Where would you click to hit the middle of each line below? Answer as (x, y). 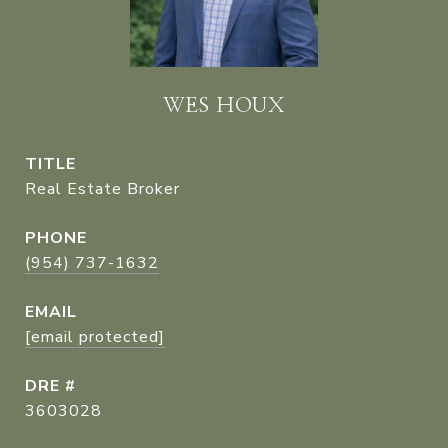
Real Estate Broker (102, 189)
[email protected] (95, 337)
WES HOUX (224, 105)
